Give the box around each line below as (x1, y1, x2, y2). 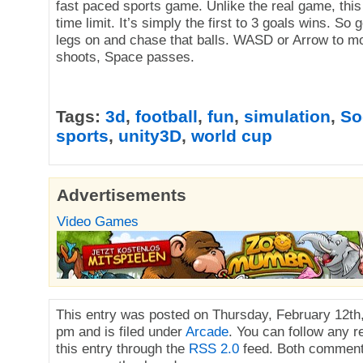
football (135, 107, 198, 126)
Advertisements (57, 186, 186, 204)
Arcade (186, 323, 228, 340)
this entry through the (56, 340, 189, 357)
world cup (191, 126, 272, 145)
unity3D (118, 126, 181, 145)
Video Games (57, 213, 139, 229)
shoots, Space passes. (56, 49, 194, 65)
